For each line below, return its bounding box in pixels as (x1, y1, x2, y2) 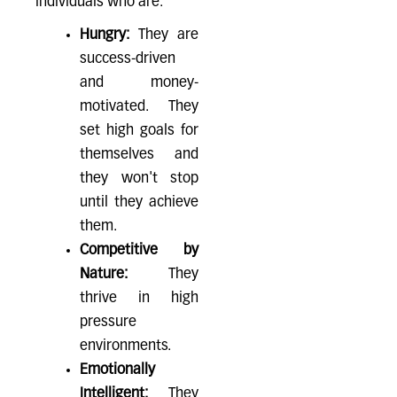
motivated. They (80, 100, 198, 114)
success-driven (80, 52, 175, 66)
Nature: (80, 268, 128, 282)
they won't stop (80, 172, 198, 186)
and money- (80, 76, 198, 90)
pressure (80, 315, 136, 330)
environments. (80, 339, 171, 354)
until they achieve (80, 196, 198, 210)
